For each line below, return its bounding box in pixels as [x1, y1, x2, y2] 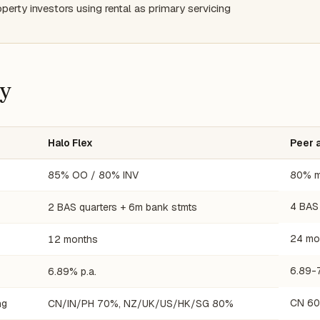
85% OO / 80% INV [48, 169, 139, 181]
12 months [48, 233, 98, 246]
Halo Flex [48, 136, 93, 149]
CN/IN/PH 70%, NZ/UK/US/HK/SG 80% [48, 297, 234, 310]
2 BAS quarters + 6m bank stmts [48, 201, 197, 214]
